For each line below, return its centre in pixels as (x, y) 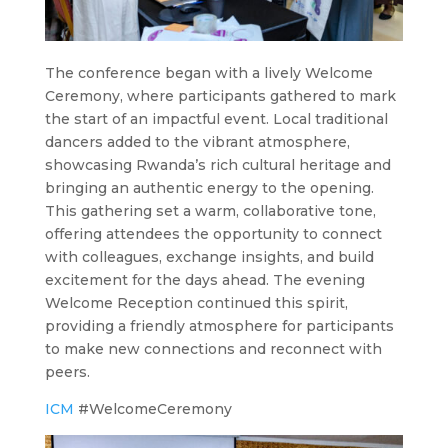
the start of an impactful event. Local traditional (216, 118)
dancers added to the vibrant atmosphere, (197, 141)
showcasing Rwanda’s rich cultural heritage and (217, 164)
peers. (67, 371)
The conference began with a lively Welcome (208, 72)
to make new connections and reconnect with (213, 348)
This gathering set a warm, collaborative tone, (210, 210)
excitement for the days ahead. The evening (204, 279)
